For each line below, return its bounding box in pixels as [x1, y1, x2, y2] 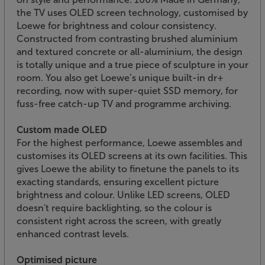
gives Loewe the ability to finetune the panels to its [17, 163, 239, 174]
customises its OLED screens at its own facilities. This [17, 150, 247, 161]
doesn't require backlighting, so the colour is [17, 202, 212, 214]
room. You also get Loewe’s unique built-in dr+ [17, 72, 224, 83]
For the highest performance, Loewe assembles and [17, 137, 243, 148]
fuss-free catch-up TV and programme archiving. [17, 98, 231, 109]
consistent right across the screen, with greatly [17, 215, 221, 227]
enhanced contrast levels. [17, 228, 129, 240]
